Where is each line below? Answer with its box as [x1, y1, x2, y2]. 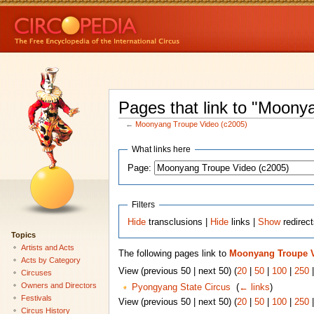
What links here [132, 144, 191, 155]
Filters [132, 199, 156, 210]
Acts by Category [20, 255, 81, 264]
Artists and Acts [20, 243, 74, 252]
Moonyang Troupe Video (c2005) [135, 120, 248, 129]
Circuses [20, 268, 52, 277]
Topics [11, 230, 36, 239]
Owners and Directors [20, 280, 97, 289]
